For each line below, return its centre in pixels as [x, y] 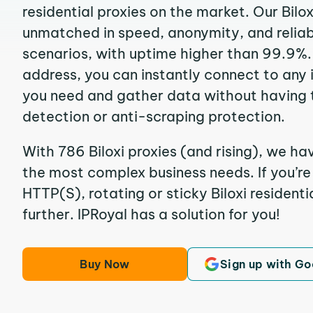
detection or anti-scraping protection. [154, 116]
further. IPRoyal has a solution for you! [151, 214]
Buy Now [105, 264]
